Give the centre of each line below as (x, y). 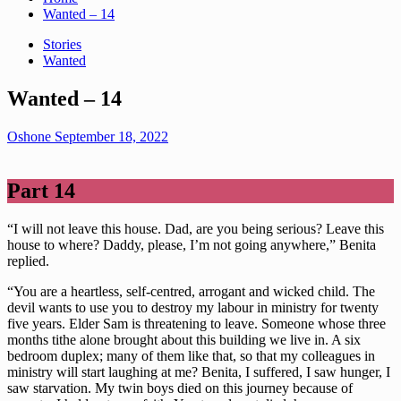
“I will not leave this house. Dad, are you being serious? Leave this (196, 228)
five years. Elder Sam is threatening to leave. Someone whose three (196, 323)
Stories (62, 44)
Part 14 (41, 190)
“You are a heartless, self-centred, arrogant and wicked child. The (191, 291)
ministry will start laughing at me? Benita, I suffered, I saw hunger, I (199, 371)
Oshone (31, 136)
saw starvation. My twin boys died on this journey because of (180, 388)
